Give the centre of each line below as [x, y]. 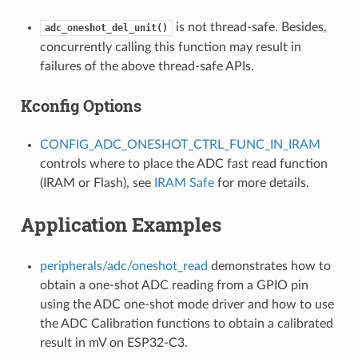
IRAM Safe [184, 183]
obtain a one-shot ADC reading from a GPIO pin [174, 285]
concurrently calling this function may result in [170, 47]
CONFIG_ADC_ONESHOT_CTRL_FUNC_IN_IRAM [180, 144]
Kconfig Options [81, 105]
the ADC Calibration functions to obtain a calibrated [186, 323]
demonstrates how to [269, 266]
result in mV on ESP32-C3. [113, 342]
